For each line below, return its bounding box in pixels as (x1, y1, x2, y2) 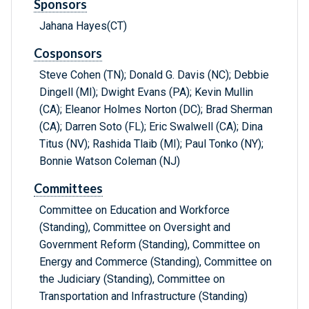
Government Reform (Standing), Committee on (39, 238, 260, 252)
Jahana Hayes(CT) (39, 19, 127, 33)
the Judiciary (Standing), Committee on (39, 272, 225, 286)
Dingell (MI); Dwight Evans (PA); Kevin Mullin (39, 86, 253, 99)
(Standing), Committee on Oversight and (39, 221, 230, 235)
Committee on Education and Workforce (39, 203, 230, 217)
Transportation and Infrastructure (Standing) (39, 290, 248, 303)
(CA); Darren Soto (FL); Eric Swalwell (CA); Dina (39, 120, 263, 134)
